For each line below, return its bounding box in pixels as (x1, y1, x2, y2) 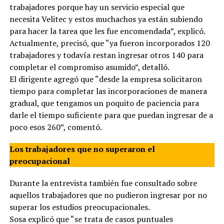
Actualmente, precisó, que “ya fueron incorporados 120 (9, 37, 210, 48)
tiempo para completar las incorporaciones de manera (9, 85, 207, 96)
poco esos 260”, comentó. (9, 121, 102, 132)
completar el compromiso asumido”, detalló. (9, 61, 169, 72)
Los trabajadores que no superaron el (9, 143, 155, 154)
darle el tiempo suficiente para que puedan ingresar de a (9, 109, 213, 120)
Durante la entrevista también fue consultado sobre (9, 177, 197, 188)
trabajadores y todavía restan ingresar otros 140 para (9, 49, 203, 60)
